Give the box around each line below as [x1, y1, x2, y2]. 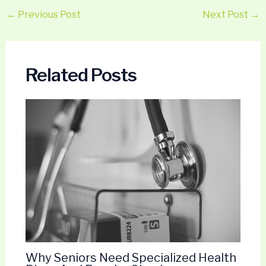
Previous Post [15, 8, 81, 20]
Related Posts [25, 64, 137, 85]
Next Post [202, 8, 251, 20]
